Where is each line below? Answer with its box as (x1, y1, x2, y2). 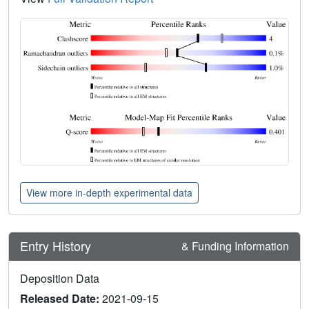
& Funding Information (181, 237, 289, 254)
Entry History (20, 237, 94, 255)
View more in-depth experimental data (26, 185, 192, 199)
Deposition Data (20, 270, 99, 286)
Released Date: (20, 290, 102, 306)
